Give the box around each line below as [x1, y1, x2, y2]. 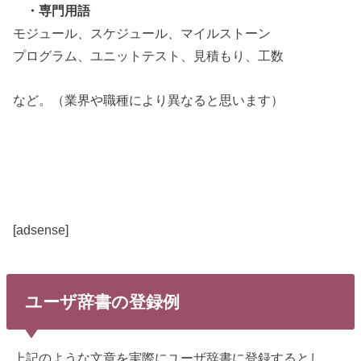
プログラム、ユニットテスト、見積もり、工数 [13, 48, 284, 64]
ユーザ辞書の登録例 [24, 292, 180, 311]
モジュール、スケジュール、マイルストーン [13, 26, 272, 41]
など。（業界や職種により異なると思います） [13, 92, 284, 107]
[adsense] [13, 222, 69, 237]
